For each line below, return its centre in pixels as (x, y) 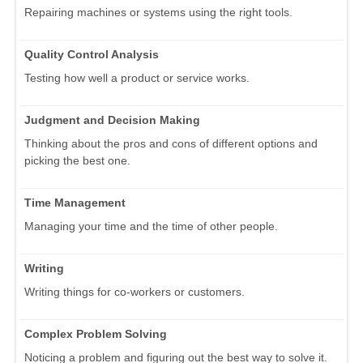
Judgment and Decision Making (112, 120)
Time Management (75, 202)
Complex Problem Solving (96, 333)
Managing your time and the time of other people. (151, 226)
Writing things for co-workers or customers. (135, 291)
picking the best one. (77, 160)
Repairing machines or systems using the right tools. (158, 12)
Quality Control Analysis (92, 54)
